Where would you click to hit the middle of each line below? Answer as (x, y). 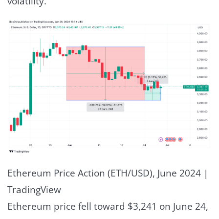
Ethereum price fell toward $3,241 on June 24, (108, 207)
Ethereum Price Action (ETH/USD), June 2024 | (108, 173)
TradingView (34, 190)
